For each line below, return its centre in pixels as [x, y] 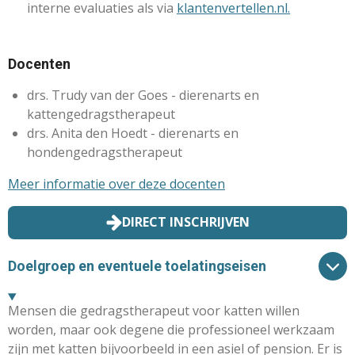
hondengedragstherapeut [105, 152]
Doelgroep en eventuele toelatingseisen [137, 265]
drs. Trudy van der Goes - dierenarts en [143, 95]
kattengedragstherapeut [101, 114]
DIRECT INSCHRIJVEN [185, 222]
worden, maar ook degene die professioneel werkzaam [171, 330]
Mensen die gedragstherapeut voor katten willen [154, 311]
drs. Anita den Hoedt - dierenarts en [133, 133]
